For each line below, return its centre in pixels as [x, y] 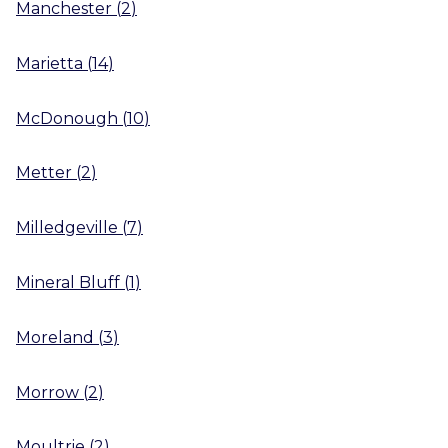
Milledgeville [67, 228]
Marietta [49, 63]
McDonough [67, 118]
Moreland [55, 337]
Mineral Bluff [68, 282]
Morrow [47, 392]
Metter [44, 173]
